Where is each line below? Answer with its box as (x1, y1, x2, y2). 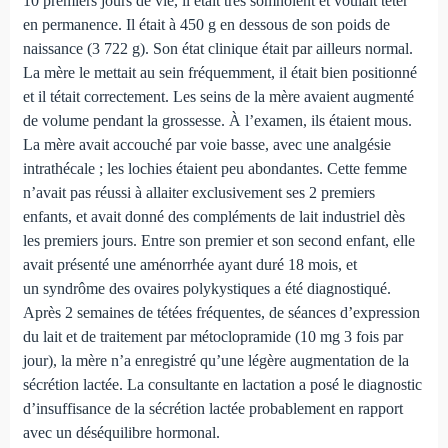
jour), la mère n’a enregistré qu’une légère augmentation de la (22, 352, 409, 370)
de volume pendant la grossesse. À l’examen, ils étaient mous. (22, 112, 412, 130)
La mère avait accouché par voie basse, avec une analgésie (22, 136, 391, 154)
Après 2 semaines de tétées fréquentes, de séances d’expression (22, 304, 420, 322)
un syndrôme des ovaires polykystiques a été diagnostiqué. (22, 280, 391, 298)
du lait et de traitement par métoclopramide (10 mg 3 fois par (22, 328, 403, 346)
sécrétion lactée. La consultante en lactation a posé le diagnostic (22, 376, 422, 394)
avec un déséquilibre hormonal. (22, 424, 224, 442)
